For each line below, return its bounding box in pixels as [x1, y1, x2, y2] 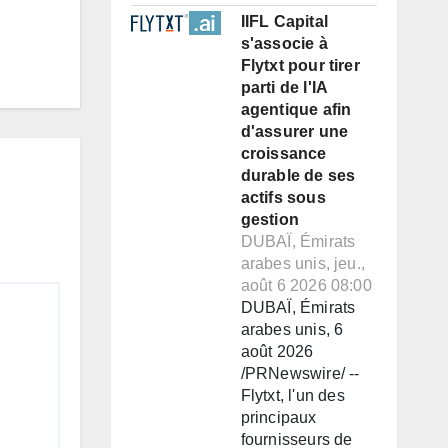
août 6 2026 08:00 [240, 277, 372, 295]
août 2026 [240, 343, 314, 361]
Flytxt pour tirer [240, 57, 360, 75]
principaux [240, 409, 317, 427]
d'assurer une [240, 123, 349, 141]
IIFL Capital [240, 13, 328, 31]
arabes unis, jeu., [240, 255, 366, 273]
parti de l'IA [240, 79, 328, 97]
